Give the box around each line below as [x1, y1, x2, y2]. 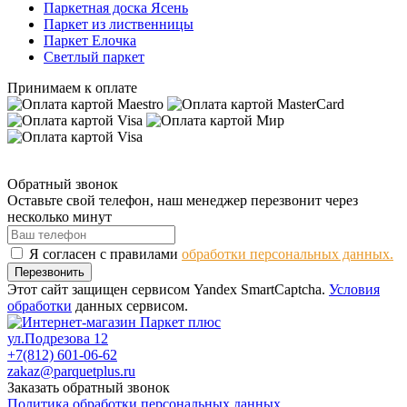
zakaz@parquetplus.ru [7, 362, 135, 379]
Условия [329, 281, 380, 297]
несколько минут [7, 208, 112, 224]
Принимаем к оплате [7, 79, 137, 95]
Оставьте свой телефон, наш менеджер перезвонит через [7, 192, 358, 208]
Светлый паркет [44, 48, 144, 65]
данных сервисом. [72, 297, 188, 313]
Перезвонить [15, 264, 84, 279]
